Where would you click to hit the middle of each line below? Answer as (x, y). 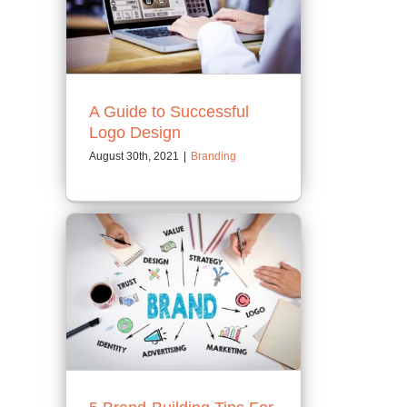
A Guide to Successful (169, 112)
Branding (213, 157)
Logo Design (135, 133)
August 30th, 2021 (134, 157)
